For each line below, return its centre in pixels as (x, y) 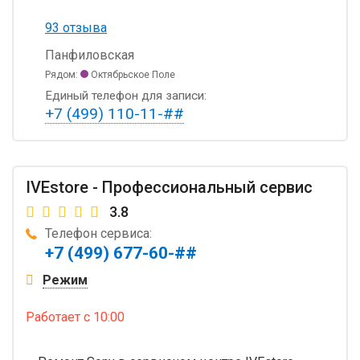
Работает (55, 317)
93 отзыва (76, 27)
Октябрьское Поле (132, 74)
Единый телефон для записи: (126, 95)
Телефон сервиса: (98, 233)
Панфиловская (90, 55)
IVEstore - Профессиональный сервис (169, 187)
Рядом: (63, 74)
